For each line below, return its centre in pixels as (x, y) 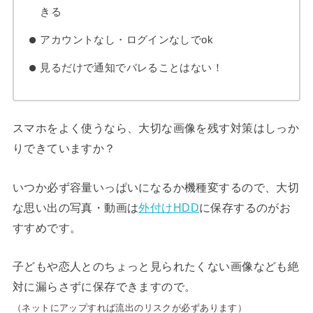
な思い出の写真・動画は (75, 207)
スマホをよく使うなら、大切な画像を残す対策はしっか (156, 128)
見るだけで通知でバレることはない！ (131, 67)
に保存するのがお (245, 207)
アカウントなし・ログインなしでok (126, 40)
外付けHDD (169, 207)
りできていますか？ (64, 148)
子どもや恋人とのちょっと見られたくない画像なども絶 (156, 267)
